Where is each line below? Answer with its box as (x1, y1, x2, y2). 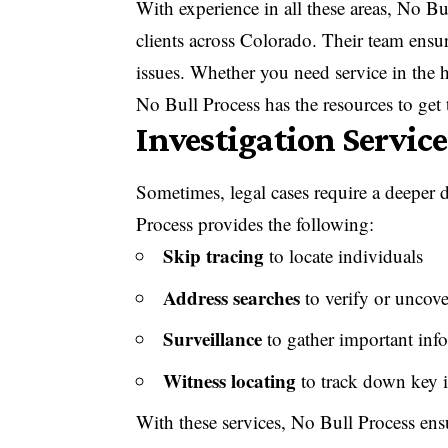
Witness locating (163, 366, 297, 394)
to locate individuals (264, 243, 424, 269)
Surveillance (163, 325, 263, 353)
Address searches (163, 283, 301, 311)
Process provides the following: (136, 211, 375, 237)
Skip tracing (163, 242, 265, 270)
